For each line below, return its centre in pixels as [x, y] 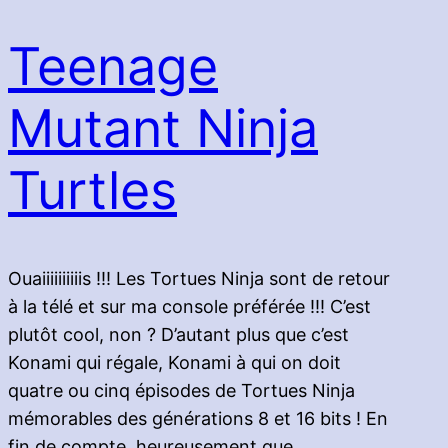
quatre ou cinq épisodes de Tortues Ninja [181, 391]
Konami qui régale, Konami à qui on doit [174, 363]
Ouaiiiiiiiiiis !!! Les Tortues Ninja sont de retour [199, 279]
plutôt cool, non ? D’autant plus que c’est [178, 335]
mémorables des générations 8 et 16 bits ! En [198, 419]
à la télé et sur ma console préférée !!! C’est [189, 307]
